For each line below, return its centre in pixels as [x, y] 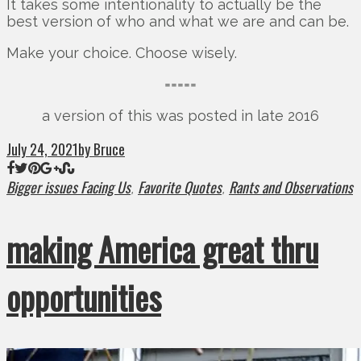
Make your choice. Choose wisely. [122, 53]
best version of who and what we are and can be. [178, 22]
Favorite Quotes [180, 187]
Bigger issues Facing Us [68, 187]
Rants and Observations [291, 187]
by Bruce [102, 149]
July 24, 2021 [42, 149]
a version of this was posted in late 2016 [180, 116]
